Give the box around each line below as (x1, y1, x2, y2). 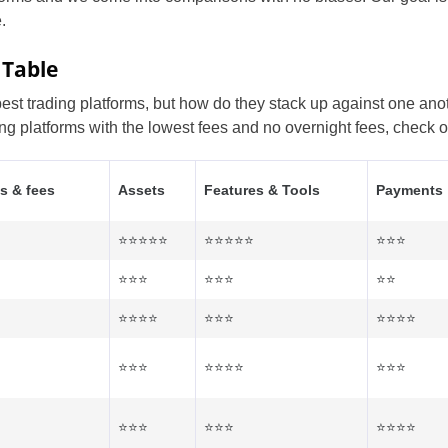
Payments (376, 182, 443, 198)
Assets (118, 182, 165, 198)
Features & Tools (204, 182, 320, 198)
